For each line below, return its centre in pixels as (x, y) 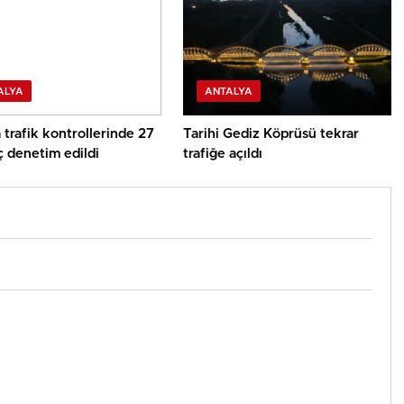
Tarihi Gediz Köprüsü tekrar (271, 134)
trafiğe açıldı (223, 154)
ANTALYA (229, 92)
